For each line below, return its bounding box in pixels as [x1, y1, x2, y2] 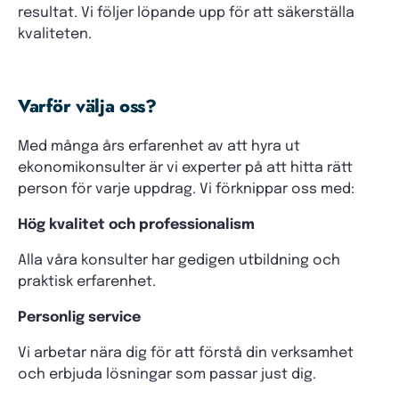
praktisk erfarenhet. [18, 274, 156, 289]
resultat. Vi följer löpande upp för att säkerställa [18, 5, 354, 20]
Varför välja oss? [18, 94, 157, 119]
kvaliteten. [18, 27, 92, 42]
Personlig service [18, 310, 141, 325]
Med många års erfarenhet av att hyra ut [18, 139, 300, 154]
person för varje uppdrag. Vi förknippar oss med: [18, 182, 354, 197]
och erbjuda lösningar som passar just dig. [18, 367, 316, 382]
